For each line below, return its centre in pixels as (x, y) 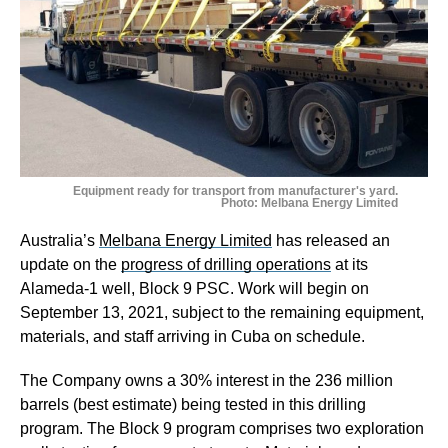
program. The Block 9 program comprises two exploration (222, 428)
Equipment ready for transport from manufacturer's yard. (235, 190)
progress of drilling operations (226, 264)
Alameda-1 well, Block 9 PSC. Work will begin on (194, 288)
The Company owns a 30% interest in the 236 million (206, 380)
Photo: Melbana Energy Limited (309, 202)
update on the (70, 264)
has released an (331, 240)
